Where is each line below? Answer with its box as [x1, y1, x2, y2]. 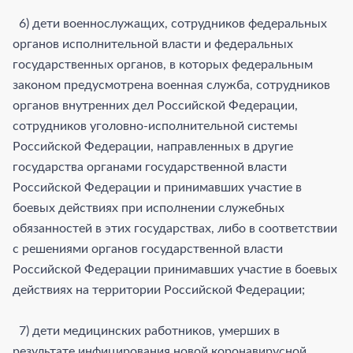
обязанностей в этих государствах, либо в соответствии [13, 221, 337, 235]
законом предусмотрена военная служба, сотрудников [13, 78, 330, 91]
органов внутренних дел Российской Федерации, [13, 98, 298, 112]
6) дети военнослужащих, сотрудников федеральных [13, 17, 327, 30]
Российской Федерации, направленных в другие [13, 139, 293, 153]
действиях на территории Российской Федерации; [13, 283, 305, 296]
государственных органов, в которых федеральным [13, 58, 313, 71]
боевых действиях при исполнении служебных [13, 201, 284, 214]
